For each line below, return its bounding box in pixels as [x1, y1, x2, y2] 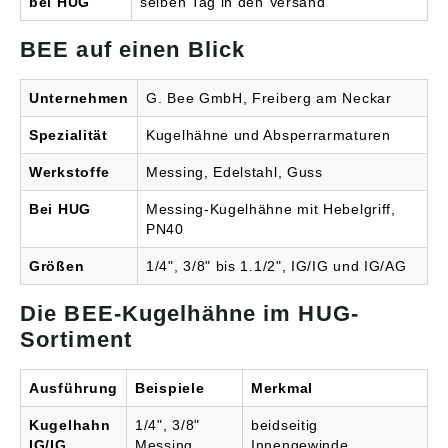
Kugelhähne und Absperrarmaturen [146, 127, 391, 144]
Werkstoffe [29, 164, 110, 181]
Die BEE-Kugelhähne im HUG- [20, 301, 359, 327]
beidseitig [251, 417, 318, 434]
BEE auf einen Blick [20, 37, 246, 63]
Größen [29, 258, 85, 275]
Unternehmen [29, 90, 129, 107]
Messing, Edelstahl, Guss [146, 164, 323, 181]
